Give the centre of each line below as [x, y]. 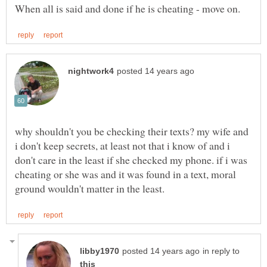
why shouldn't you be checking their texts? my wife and [132, 131]
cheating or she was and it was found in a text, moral [125, 174]
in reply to [221, 252]
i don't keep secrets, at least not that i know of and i [122, 146]
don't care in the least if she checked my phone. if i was [131, 160]
